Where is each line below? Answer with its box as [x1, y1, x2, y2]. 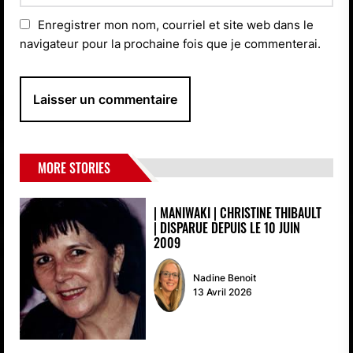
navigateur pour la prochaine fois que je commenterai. [20, 36, 321, 52]
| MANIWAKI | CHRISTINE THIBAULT [154, 203, 321, 223]
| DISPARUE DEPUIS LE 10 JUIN [154, 218, 300, 238]
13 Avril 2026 [193, 285, 252, 298]
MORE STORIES [38, 158, 110, 178]
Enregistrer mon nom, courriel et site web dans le [38, 17, 314, 33]
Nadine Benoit [193, 271, 256, 284]
